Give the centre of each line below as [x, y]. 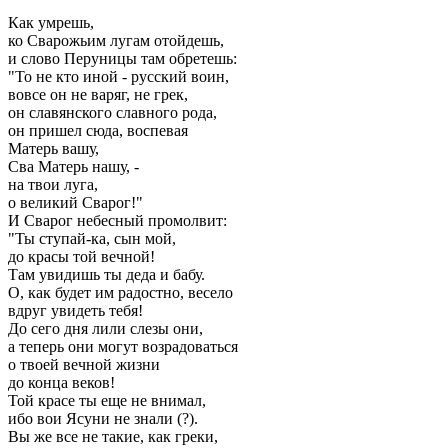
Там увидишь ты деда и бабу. [106, 274]
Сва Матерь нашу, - [73, 166]
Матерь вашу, [53, 148]
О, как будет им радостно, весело [120, 292]
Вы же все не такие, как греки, [113, 436]
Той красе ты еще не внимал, [107, 400]
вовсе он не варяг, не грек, [98, 94]
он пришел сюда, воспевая [98, 130]
